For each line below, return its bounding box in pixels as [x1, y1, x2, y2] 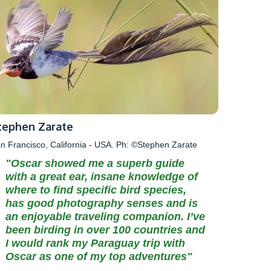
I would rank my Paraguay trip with [5, 237, 186, 249]
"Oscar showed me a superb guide [5, 157, 185, 169]
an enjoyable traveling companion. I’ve [5, 210, 206, 223]
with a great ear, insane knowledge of [5, 170, 198, 183]
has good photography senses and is [5, 197, 198, 209]
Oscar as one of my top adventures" [5, 250, 193, 263]
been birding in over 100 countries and [5, 223, 206, 236]
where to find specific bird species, [5, 183, 187, 196]
